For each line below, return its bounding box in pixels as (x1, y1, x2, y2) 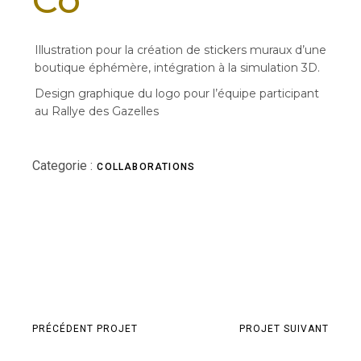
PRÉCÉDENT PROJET (32, 323, 139, 334)
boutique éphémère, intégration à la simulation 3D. (35, 60, 321, 75)
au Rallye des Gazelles (35, 104, 160, 118)
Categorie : (32, 158, 93, 173)
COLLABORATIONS (97, 161, 196, 172)
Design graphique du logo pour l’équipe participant (35, 86, 320, 101)
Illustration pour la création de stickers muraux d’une (35, 43, 327, 57)
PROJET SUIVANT (239, 323, 329, 334)
